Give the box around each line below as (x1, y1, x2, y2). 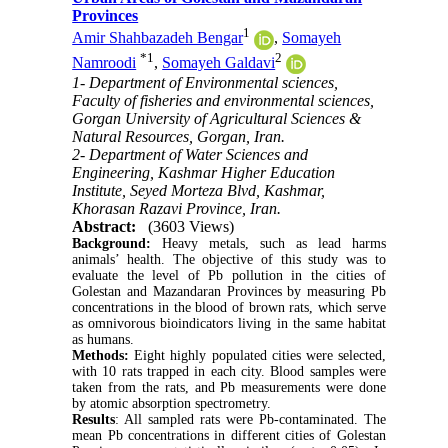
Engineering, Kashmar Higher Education (72, 164, 336, 182)
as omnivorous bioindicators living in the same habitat (72, 316, 386, 332)
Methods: (72, 348, 130, 364)
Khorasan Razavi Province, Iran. (72, 200, 282, 218)
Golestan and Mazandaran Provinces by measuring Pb (72, 284, 386, 300)
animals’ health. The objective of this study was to (72, 252, 386, 268)
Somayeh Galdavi (162, 53, 276, 71)
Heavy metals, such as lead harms (151, 236, 386, 252)
